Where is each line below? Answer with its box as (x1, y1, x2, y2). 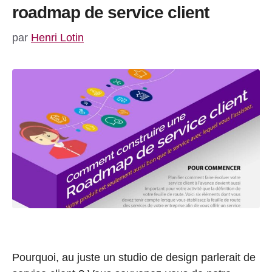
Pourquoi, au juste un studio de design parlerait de (12, 251, 256, 264)
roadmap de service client (12, 2, 209, 22)
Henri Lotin (31, 31, 84, 44)
